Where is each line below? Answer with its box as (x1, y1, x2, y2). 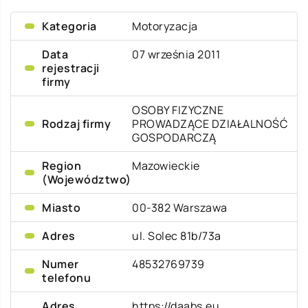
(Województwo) (42, 172, 131, 187)
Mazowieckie (132, 158, 200, 173)
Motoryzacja (132, 19, 198, 34)
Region (42, 158, 81, 173)
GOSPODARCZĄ (132, 130, 217, 145)
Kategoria (42, 19, 97, 34)
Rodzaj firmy (42, 116, 111, 131)
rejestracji (42, 60, 100, 76)
